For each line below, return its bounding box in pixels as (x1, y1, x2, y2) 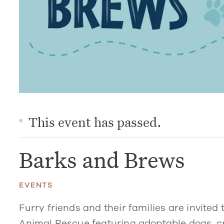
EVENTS (19, 180, 53, 190)
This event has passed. (28, 113, 162, 130)
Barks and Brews (19, 145, 185, 174)
